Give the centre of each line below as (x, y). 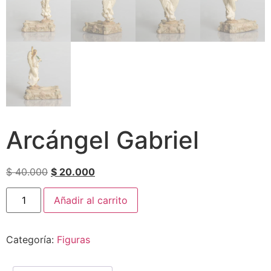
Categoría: (31, 240)
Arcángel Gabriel (103, 140)
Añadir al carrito (91, 201)
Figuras (73, 240)
